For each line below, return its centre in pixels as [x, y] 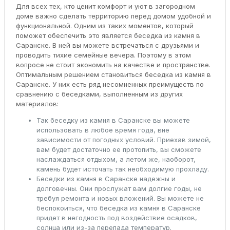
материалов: [37, 103]
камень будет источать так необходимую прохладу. [122, 169]
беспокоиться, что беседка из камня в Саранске [118, 208]
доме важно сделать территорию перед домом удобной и [113, 16]
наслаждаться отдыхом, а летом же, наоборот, [116, 159]
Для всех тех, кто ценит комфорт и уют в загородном [105, 6]
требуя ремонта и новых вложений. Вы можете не [120, 198]
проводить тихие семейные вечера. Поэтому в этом [103, 55]
